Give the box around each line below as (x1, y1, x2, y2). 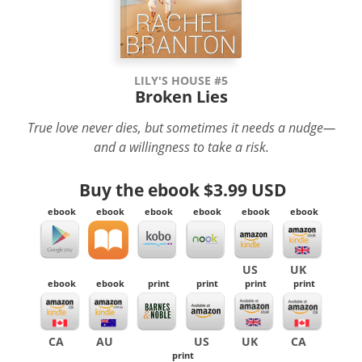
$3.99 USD (204, 178, 287, 201)
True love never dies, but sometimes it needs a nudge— (27, 118, 335, 136)
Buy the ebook (79, 178, 204, 201)
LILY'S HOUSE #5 (134, 72, 228, 88)
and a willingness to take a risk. (93, 137, 269, 155)
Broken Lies (134, 85, 228, 107)
